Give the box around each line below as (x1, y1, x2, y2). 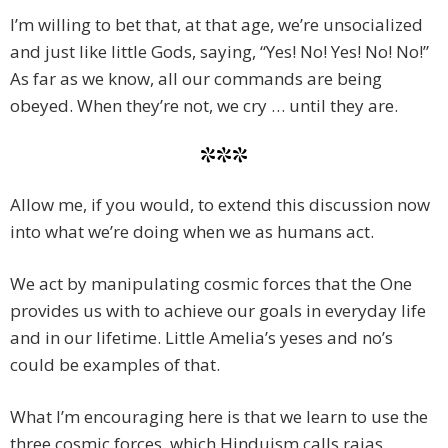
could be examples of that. (10, 353, 220, 377)
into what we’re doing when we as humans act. (10, 220, 374, 244)
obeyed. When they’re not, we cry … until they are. (10, 94, 398, 118)
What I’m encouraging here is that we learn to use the (10, 405, 428, 429)
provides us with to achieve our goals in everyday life (10, 299, 426, 323)
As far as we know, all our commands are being (10, 67, 382, 91)
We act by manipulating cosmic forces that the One (10, 272, 412, 296)
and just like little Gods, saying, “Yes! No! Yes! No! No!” (10, 40, 429, 64)
